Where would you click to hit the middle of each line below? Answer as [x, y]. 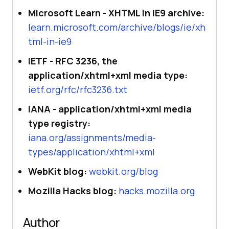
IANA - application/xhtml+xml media [110, 109]
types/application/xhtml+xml [91, 152]
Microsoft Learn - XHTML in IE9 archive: [116, 13]
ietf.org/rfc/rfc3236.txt [78, 89]
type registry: [59, 123]
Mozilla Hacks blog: [72, 190]
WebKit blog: [58, 171]
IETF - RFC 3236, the [73, 61]
